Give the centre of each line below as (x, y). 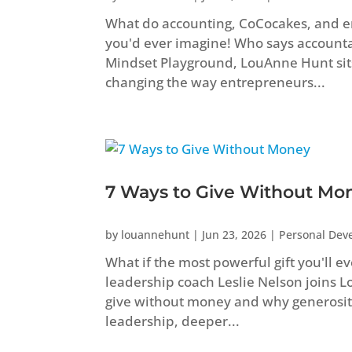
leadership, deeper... (173, 321)
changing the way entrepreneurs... (216, 82)
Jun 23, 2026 (235, 234)
